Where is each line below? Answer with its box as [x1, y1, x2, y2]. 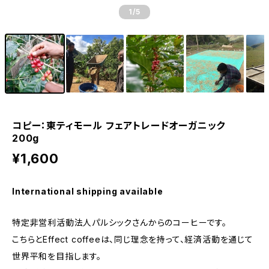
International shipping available [12, 186, 163, 196]
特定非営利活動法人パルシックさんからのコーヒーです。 [12, 217, 227, 228]
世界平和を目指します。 [12, 251, 101, 261]
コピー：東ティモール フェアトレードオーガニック [12, 119, 235, 131]
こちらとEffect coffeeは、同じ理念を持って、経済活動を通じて [12, 234, 253, 244]
